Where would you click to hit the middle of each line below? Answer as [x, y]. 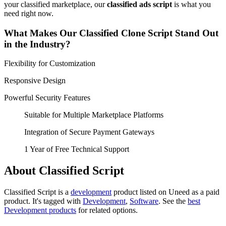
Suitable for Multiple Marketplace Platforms [94, 115]
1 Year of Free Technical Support [77, 149]
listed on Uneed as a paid [179, 192]
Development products [40, 210]
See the [174, 201]
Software [144, 201]
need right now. [29, 13]
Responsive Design [35, 81]
